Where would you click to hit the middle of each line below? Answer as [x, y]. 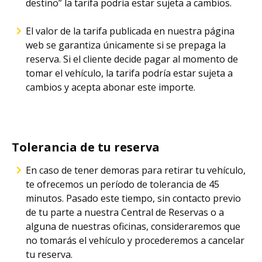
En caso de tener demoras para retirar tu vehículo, [136, 170]
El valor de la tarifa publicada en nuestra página [130, 31]
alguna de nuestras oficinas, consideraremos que [133, 226]
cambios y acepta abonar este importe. [111, 87]
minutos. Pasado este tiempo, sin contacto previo [133, 198]
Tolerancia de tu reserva [86, 147]
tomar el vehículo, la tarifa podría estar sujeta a [129, 73]
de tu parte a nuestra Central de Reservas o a [125, 212]
